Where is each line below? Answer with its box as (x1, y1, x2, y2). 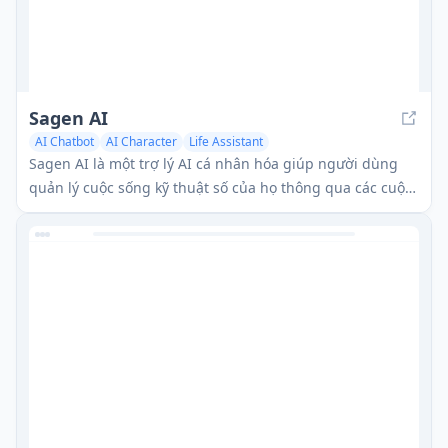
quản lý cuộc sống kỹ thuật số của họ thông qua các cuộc (29, 177, 412, 197)
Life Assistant (189, 132, 263, 150)
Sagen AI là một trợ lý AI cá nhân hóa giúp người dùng (29, 153, 398, 173)
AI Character (106, 132, 177, 150)
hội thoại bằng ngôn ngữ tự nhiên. (29, 201, 262, 221)
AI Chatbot (35, 132, 94, 150)
